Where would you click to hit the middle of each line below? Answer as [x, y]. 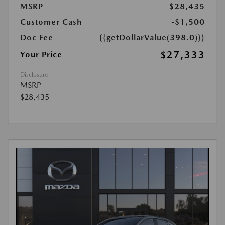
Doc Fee [37, 38]
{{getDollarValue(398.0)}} [152, 38]
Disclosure [34, 75]
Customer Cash [51, 22]
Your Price [41, 55]
